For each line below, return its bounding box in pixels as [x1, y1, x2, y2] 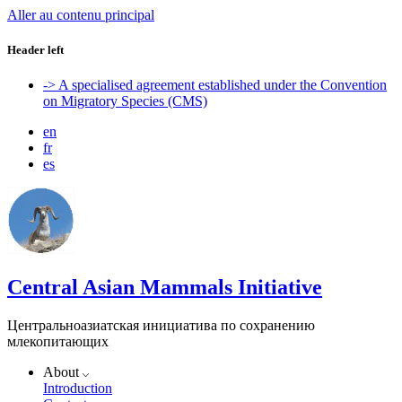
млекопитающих [7, 334, 109, 350]
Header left [7, 43, 64, 57]
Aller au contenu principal [7, 7, 154, 22]
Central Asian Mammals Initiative [7, 275, 322, 300]
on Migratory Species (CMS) [43, 93, 207, 109]
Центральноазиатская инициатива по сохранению [7, 318, 315, 334]
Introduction [43, 380, 112, 397]
